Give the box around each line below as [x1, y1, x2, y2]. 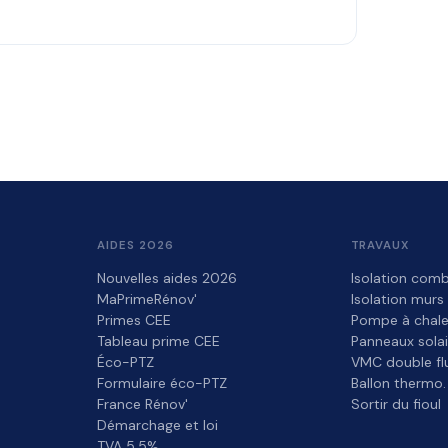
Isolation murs [350, 290, 444, 309]
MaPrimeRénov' [97, 290, 198, 309]
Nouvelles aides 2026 [97, 269, 238, 288]
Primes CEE [97, 311, 172, 330]
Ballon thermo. [350, 374, 446, 393]
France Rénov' [97, 395, 189, 414]
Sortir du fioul [350, 395, 441, 414]
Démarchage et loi [97, 416, 219, 435]
